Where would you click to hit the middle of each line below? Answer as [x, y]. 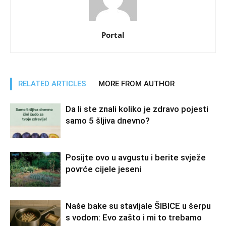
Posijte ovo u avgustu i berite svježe [136, 157]
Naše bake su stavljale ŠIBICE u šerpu [138, 206]
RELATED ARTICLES [52, 83]
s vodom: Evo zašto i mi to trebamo [134, 217]
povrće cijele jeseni [103, 169]
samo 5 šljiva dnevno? [108, 120]
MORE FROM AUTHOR [136, 83]
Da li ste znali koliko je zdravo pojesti [137, 109]
